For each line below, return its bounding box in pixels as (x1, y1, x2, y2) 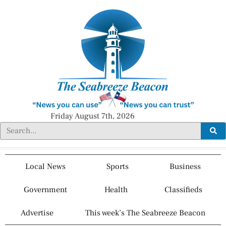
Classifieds (164, 184, 203, 195)
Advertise (21, 207, 54, 218)
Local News (25, 161, 66, 172)
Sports (106, 161, 129, 172)
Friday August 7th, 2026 (50, 110, 135, 121)
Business (169, 161, 201, 172)
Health (104, 184, 128, 195)
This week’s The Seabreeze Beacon (85, 207, 205, 218)
